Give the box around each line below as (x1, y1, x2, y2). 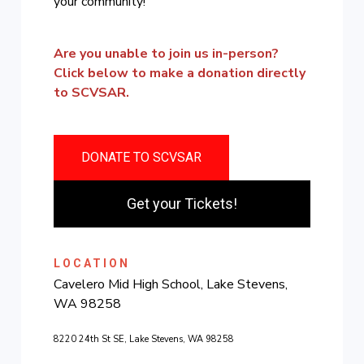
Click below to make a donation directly (54, 63, 306, 82)
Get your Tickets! (127, 194, 237, 212)
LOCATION (54, 256, 131, 270)
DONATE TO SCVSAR (81, 149, 202, 165)
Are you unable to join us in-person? (54, 44, 279, 63)
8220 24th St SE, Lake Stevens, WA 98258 (54, 332, 235, 345)
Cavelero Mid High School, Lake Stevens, (54, 275, 288, 293)
